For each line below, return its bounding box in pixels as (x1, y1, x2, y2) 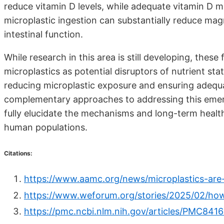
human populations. (4, 122, 87, 133)
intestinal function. (4, 29, 83, 40)
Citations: (4, 149, 32, 157)
